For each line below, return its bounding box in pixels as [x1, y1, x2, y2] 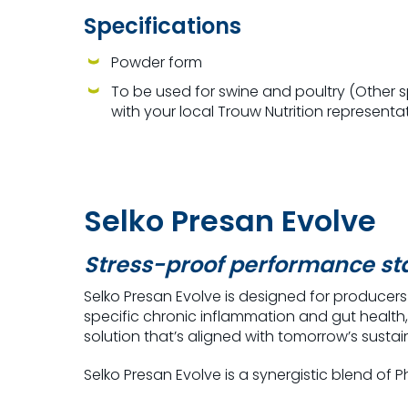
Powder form [111, 52, 202, 73]
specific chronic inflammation [84, 306, 295, 327]
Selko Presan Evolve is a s [84, 364, 260, 385]
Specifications [84, 11, 241, 41]
